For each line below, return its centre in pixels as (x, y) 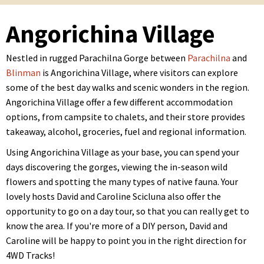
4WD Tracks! (30, 255)
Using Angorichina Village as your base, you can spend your (123, 152)
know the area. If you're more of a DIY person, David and (117, 226)
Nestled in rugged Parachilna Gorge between (97, 58)
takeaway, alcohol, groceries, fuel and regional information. (126, 131)
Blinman (23, 72)
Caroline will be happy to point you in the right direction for (126, 240)
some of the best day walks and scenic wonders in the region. (128, 87)
